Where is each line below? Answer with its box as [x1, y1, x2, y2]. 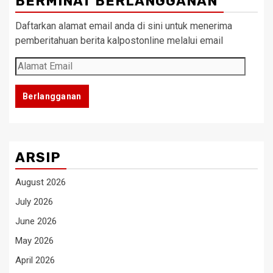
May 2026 [15, 235, 54, 246]
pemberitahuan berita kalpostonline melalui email [15, 34, 223, 46]
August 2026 [15, 176, 66, 188]
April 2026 [15, 254, 55, 266]
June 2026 [15, 215, 57, 227]
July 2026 [15, 196, 53, 207]
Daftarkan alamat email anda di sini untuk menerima [15, 19, 232, 32]
